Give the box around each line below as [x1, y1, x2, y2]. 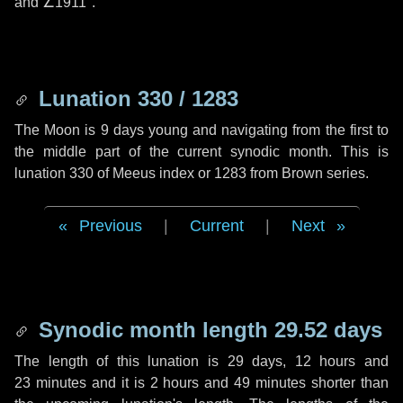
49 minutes [234, 375, 307, 390]
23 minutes [14, 375, 86, 390]
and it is [85, 375, 150, 390]
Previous [78, 217, 142, 235]
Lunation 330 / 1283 [32, 86, 238, 111]
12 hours [294, 354, 356, 369]
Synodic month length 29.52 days [32, 318, 382, 342]
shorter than [306, 375, 390, 390]
